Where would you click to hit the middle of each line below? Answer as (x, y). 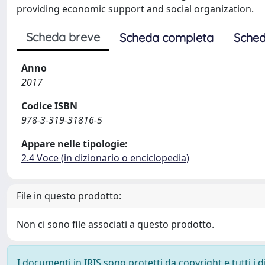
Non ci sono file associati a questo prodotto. (115, 224)
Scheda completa (167, 38)
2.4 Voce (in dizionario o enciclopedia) (105, 158)
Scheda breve (63, 37)
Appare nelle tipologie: (75, 144)
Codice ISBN (49, 106)
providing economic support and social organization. (135, 9)
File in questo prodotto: (69, 196)
